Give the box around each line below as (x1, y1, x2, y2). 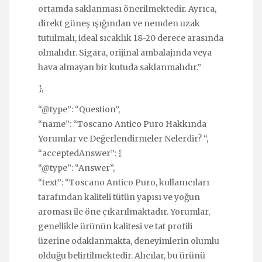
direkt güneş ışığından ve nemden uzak (38, 18, 200, 29)
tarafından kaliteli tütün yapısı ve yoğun (38, 191, 200, 202)
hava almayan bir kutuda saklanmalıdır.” (38, 61, 201, 73)
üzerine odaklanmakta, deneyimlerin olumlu (38, 235, 219, 246)
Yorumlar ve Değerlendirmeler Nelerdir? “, (38, 133, 208, 144)
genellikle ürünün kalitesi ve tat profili (38, 220, 192, 232)
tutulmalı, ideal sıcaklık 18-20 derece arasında (38, 32, 223, 43)
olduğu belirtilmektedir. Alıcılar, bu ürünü (38, 250, 205, 261)
